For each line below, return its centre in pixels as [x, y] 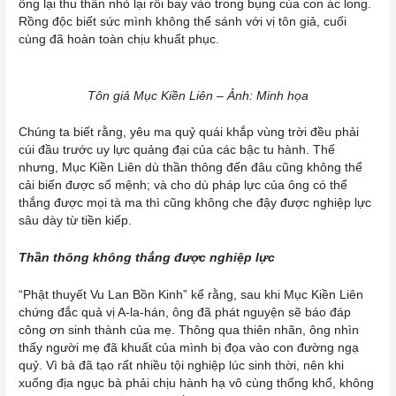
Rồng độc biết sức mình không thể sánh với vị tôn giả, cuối [183, 21]
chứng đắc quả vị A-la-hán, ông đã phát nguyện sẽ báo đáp [185, 313]
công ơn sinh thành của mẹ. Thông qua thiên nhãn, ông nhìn [189, 331]
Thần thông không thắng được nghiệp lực [147, 258]
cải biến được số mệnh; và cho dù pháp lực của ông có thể [183, 186]
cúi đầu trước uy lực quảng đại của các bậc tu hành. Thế [177, 150]
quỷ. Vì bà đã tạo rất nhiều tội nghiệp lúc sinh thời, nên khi [182, 366]
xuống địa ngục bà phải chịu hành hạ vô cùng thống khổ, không [197, 384]
